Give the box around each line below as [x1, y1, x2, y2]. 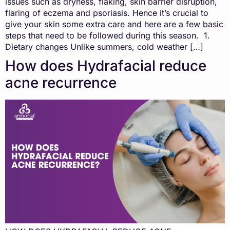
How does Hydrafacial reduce [5, 56, 206, 74]
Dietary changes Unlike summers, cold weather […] [5, 41, 203, 52]
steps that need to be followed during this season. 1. [5, 30, 210, 41]
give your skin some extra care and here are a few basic [5, 18, 223, 29]
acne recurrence [5, 73, 117, 91]
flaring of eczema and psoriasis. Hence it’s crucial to [5, 7, 208, 18]
